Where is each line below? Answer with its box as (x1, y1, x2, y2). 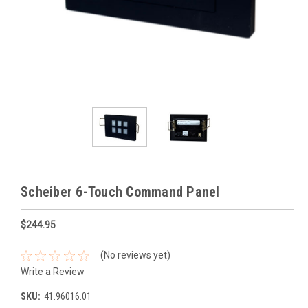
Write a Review (21, 266, 85, 278)
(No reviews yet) (100, 250, 170, 261)
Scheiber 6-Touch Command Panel (21, 184, 220, 201)
